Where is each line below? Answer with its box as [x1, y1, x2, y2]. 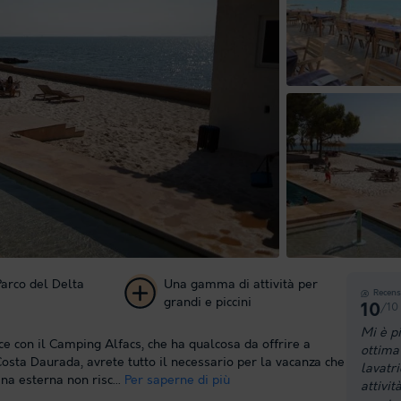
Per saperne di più [124, 373, 230, 388]
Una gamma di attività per [163, 277, 318, 292]
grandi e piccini [163, 294, 252, 310]
